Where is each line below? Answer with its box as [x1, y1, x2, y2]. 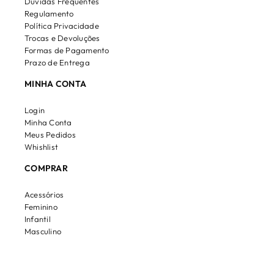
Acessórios [24, 190, 64, 200]
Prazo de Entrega [24, 57, 90, 68]
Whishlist [24, 142, 59, 152]
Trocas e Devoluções [24, 33, 100, 43]
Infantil [24, 214, 51, 224]
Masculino [24, 226, 62, 237]
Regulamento [24, 9, 74, 19]
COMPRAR [24, 163, 68, 174]
